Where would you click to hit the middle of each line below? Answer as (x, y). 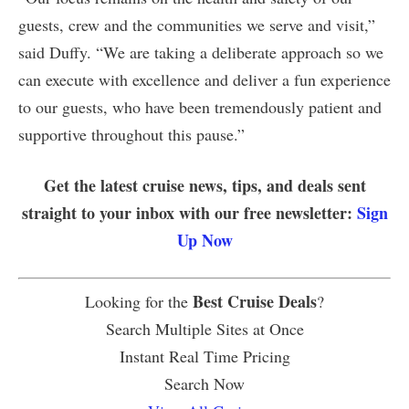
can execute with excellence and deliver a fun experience (204, 79)
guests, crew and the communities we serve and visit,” (197, 24)
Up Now (204, 240)
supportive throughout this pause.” (131, 134)
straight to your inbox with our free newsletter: (189, 212)
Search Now (204, 383)
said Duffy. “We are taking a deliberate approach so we (201, 52)
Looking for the (139, 301)
